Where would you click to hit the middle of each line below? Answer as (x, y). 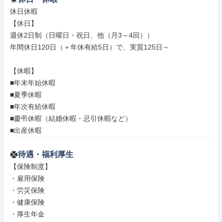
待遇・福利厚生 (46, 154)
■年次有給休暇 (33, 107)
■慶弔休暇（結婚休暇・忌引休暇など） (71, 118)
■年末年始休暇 (33, 83)
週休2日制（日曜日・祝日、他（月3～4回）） (82, 35)
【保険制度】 (31, 166)
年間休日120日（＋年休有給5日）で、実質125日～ (90, 47)
